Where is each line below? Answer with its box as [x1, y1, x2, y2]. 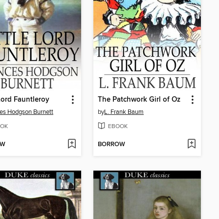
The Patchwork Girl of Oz [98, 95, 180, 105]
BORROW [98, 140, 125, 149]
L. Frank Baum [104, 108, 144, 116]
